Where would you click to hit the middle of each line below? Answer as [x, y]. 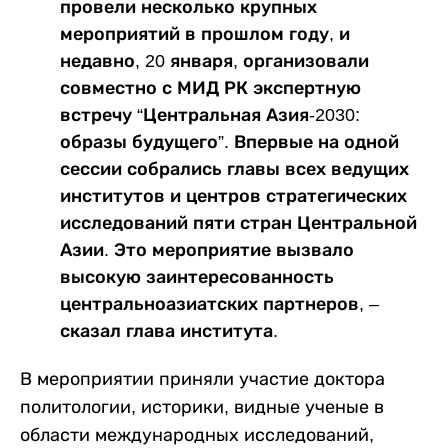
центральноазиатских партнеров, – [219, 304]
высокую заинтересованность [197, 277]
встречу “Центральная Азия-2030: [210, 115]
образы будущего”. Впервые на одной [229, 142]
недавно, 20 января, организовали [214, 61]
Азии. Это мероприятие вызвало [207, 250]
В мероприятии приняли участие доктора [202, 379]
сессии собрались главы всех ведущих [234, 169]
